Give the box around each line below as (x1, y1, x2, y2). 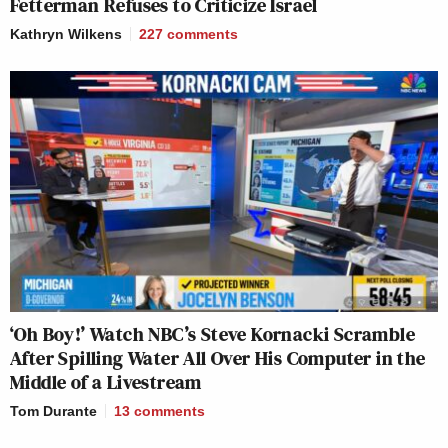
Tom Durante (10, 402, 97, 419)
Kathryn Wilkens (10, 25, 122, 42)
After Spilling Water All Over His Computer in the (10, 343, 426, 372)
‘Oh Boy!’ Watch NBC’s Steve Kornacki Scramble (10, 319, 415, 348)
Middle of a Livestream (10, 367, 202, 396)
